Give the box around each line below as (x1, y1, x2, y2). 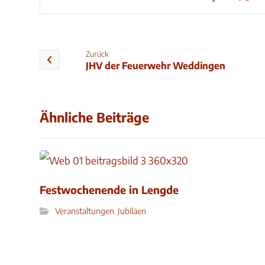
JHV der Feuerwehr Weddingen (86, 60, 226, 72)
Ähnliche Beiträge (40, 108, 150, 125)
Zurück (86, 49, 109, 59)
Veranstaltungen (55, 205, 115, 216)
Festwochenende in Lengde (40, 182, 179, 196)
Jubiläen (118, 205, 147, 216)
